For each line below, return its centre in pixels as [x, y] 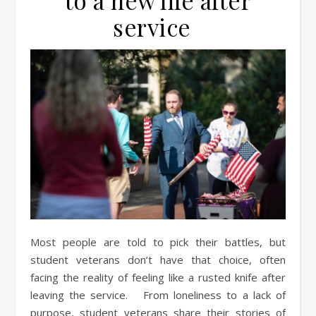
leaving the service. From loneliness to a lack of [158, 295]
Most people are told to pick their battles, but [35, 242]
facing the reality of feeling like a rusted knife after [158, 278]
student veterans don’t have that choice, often [158, 260]
